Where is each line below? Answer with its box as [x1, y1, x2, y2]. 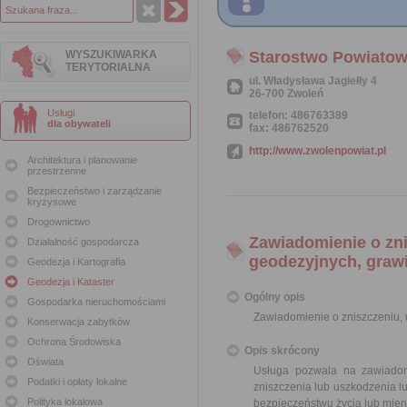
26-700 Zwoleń [249, 87, 323, 100]
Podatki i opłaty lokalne [27, 376, 127, 387]
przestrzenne [27, 165, 86, 176]
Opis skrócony [244, 344, 320, 357]
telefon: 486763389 [249, 109, 348, 122]
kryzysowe [27, 196, 76, 207]
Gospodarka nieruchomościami [27, 296, 165, 307]
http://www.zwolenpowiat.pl [249, 144, 386, 157]
